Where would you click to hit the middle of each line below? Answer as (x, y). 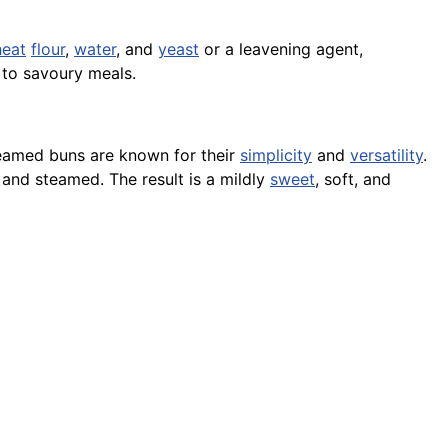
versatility (386, 155)
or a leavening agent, (281, 49)
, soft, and (353, 179)
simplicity (276, 155)
